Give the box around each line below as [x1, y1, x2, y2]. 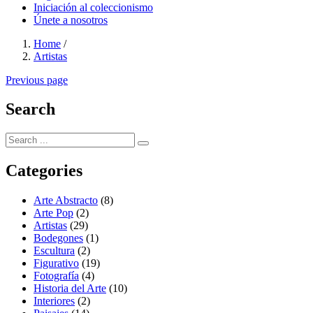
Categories [6, 161, 82, 180]
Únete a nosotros [34, 13, 108, 26]
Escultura [34, 245, 75, 257]
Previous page [6, 73, 68, 86]
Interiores [34, 295, 75, 307]
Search [6, 100, 55, 119]
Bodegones [34, 232, 83, 245]
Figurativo [34, 257, 79, 270]
